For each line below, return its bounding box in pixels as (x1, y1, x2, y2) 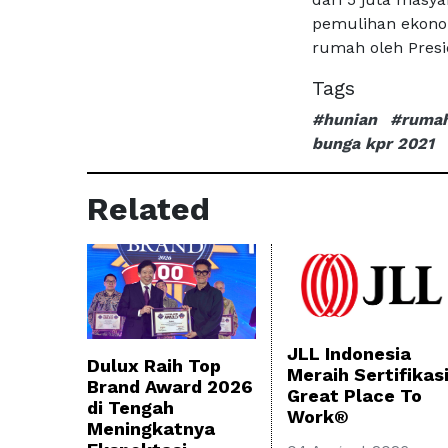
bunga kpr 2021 (312, 134, 434, 154)
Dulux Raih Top (87, 355, 221, 377)
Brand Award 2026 (87, 376, 253, 398)
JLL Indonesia (287, 343, 411, 365)
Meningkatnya (87, 418, 215, 440)
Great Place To (287, 385, 422, 407)
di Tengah (87, 397, 174, 419)
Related (87, 190, 210, 229)
